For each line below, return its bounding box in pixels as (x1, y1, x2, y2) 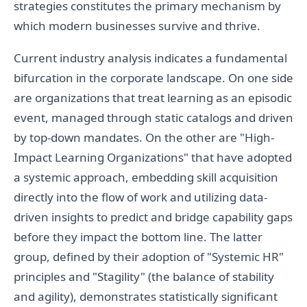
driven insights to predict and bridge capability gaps (14, 209, 293, 225)
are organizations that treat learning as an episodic (14, 90, 292, 106)
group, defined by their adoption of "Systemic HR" (14, 249, 284, 265)
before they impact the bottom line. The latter (14, 229, 262, 245)
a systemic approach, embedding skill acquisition (14, 169, 278, 186)
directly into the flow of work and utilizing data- (14, 189, 267, 206)
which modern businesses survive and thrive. (14, 18, 260, 34)
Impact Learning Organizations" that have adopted (14, 149, 292, 166)
